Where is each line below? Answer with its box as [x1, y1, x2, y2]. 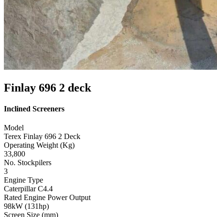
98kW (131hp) [4, 202, 49, 211]
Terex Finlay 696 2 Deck [4, 132, 80, 141]
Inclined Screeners [4, 104, 64, 113]
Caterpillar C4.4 [4, 185, 53, 193]
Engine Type [4, 176, 43, 185]
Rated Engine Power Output [4, 193, 91, 202]
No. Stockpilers [4, 158, 51, 167]
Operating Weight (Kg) [4, 141, 75, 150]
